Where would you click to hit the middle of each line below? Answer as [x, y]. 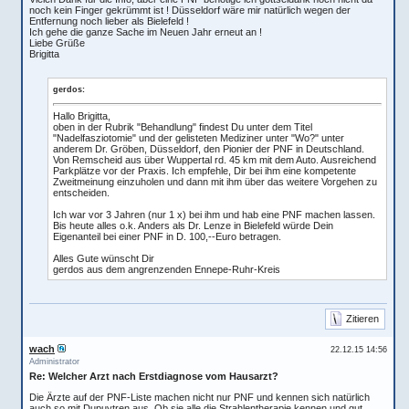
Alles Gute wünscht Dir [104, 258]
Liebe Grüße [57, 42]
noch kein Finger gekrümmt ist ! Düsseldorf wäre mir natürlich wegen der [190, 10]
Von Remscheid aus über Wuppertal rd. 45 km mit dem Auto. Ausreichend [215, 159]
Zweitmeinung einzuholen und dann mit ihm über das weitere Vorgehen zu [215, 181]
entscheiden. [81, 192]
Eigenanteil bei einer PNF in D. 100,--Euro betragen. [167, 236]
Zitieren [362, 319]
